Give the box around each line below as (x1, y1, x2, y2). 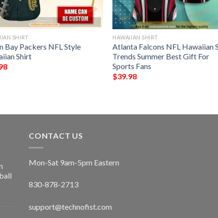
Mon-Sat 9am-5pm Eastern (29, 157, 119, 167)
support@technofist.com (29, 202, 112, 212)
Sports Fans (112, 61, 152, 71)
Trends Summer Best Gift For (112, 51, 210, 61)
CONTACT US (29, 131, 83, 141)
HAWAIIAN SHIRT (112, 34, 158, 40)
